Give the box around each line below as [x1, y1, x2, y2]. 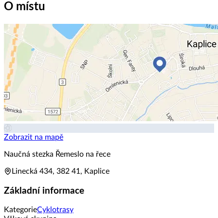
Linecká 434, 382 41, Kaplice [12, 167, 109, 175]
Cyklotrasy [37, 206, 73, 214]
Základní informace [4, 186, 84, 196]
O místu [4, 1, 45, 13]
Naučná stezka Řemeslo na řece [4, 150, 110, 158]
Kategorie [4, 206, 37, 214]
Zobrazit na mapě [4, 133, 63, 141]
